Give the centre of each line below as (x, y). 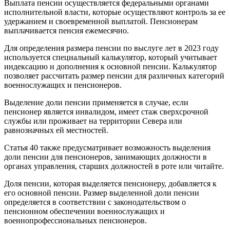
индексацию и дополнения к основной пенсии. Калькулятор (110, 66)
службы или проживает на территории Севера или (93, 121)
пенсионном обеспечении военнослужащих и (84, 211)
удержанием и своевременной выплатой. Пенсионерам (101, 21)
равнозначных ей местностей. (56, 130)
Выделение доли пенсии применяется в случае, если (96, 102)
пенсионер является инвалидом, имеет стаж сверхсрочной (106, 111)
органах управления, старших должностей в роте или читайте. (114, 166)
